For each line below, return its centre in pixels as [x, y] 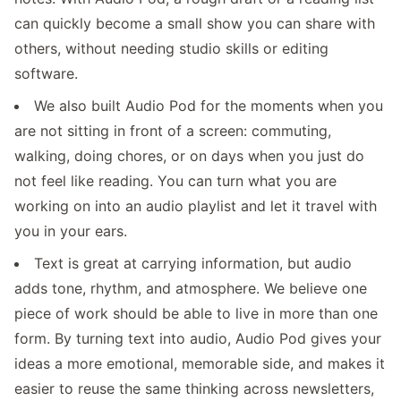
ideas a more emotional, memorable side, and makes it [200, 363]
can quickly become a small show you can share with [195, 23]
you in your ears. [71, 230]
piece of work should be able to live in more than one [196, 313]
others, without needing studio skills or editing [171, 48]
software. [46, 73]
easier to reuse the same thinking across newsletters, [194, 388]
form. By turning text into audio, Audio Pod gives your [198, 338]
